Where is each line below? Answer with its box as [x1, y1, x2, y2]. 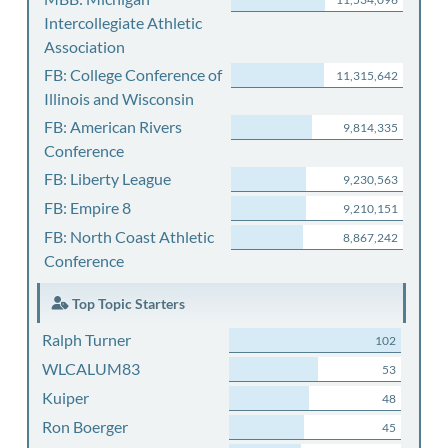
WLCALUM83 [41, 359, 140, 378]
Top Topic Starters [68, 295, 185, 312]
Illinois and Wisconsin [44, 89, 194, 108]
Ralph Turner [41, 330, 131, 349]
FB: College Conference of [44, 65, 222, 84]
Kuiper [41, 388, 89, 407]
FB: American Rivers [44, 117, 182, 136]
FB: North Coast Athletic [44, 227, 214, 246]
